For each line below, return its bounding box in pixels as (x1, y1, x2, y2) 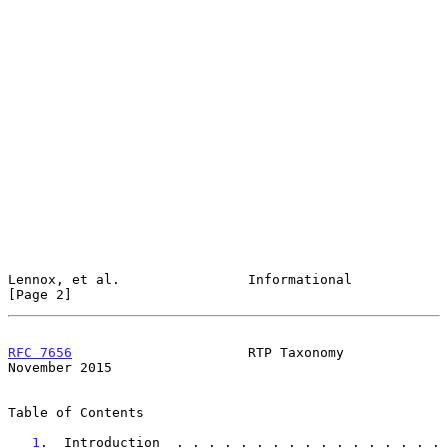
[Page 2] (8, 286, 72, 302)
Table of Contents (8, 404, 144, 420)
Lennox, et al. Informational (8, 271, 352, 287)
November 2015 (8, 359, 112, 375)
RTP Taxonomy (72, 344, 344, 360)
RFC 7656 (8, 344, 72, 360)
